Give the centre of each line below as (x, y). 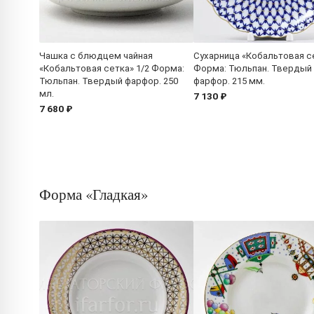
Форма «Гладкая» (94, 194)
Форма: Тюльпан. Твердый (253, 69)
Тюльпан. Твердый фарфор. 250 (109, 81)
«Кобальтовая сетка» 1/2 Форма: (112, 69)
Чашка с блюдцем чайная (96, 56)
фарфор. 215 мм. (229, 81)
